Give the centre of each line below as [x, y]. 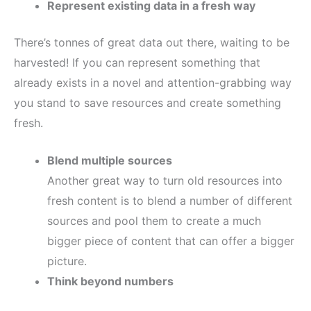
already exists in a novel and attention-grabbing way [153, 82]
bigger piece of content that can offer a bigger [171, 241]
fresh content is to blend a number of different [170, 201]
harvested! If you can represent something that [137, 62]
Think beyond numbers [110, 281]
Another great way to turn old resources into [165, 181]
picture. [67, 261]
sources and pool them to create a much [154, 221]
